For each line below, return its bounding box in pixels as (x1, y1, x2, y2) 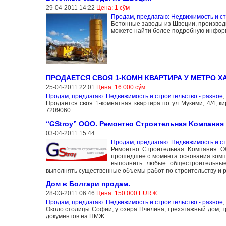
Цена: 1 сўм (96, 4, 130, 11)
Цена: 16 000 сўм (96, 84, 145, 91)
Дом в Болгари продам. (45, 180, 130, 188)
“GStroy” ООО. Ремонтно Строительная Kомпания (45, 120, 224, 128)
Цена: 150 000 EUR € (96, 190, 157, 197)
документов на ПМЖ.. (45, 213, 107, 220)
